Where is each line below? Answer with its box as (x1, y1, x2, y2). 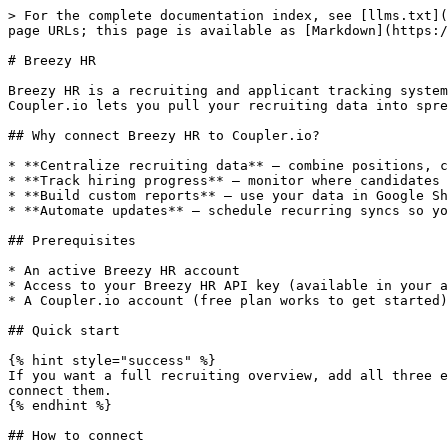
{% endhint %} (8, 398, 112, 413)
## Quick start (8, 323, 120, 338)
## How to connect (8, 428, 144, 443)
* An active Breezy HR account (8, 263, 240, 278)
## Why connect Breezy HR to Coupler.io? (8, 128, 320, 143)
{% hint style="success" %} (8, 353, 216, 368)
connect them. (8, 383, 112, 398)
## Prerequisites (8, 233, 136, 248)
